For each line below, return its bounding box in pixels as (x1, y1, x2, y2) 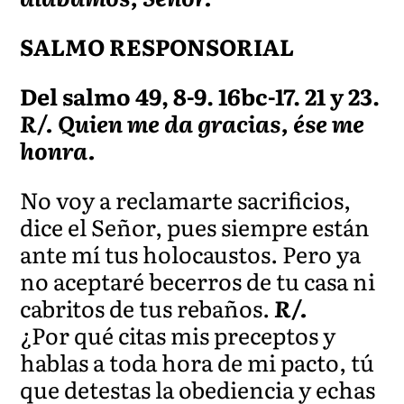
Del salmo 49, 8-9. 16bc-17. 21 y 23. (20, 78, 381, 113)
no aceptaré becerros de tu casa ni (20, 263, 376, 298)
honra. (20, 133, 96, 167)
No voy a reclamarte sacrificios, (20, 182, 352, 216)
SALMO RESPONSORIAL (20, 29, 295, 63)
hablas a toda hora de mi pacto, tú (20, 344, 375, 379)
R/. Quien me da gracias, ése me (20, 106, 365, 140)
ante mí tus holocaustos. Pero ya (20, 236, 362, 271)
